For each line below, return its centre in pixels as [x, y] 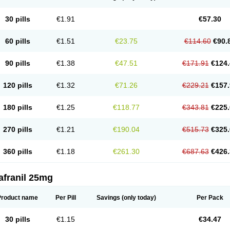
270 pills [17, 129]
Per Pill [66, 198]
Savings [108, 198]
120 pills [17, 85]
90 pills [17, 63]
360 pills [17, 151]
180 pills [17, 107]
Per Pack [210, 198]
